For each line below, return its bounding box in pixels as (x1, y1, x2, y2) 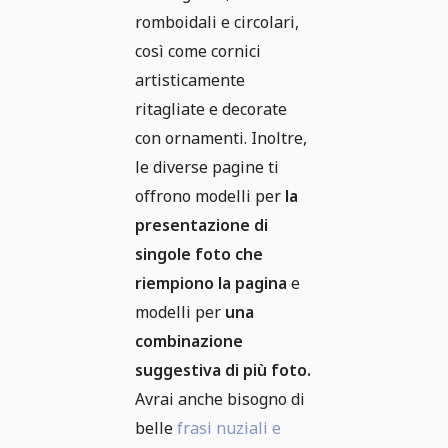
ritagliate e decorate (135, 98, 287, 121)
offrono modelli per (135, 185, 285, 208)
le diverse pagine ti (135, 156, 279, 179)
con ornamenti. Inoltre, (135, 127, 307, 150)
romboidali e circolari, (135, 11, 299, 34)
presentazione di (135, 214, 268, 237)
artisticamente (135, 69, 245, 92)
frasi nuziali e (177, 417, 281, 440)
